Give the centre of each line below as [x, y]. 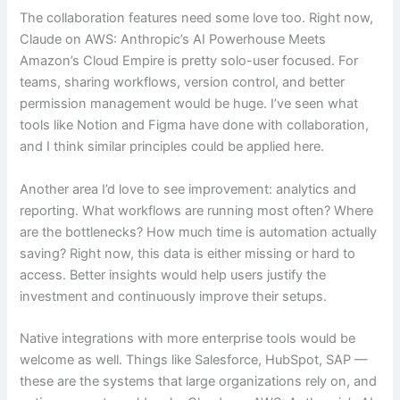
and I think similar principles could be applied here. [172, 147]
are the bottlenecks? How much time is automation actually [199, 232]
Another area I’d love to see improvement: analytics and [188, 189]
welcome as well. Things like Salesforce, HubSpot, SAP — [194, 359]
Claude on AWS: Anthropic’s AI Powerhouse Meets [173, 40]
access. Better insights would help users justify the [173, 275]
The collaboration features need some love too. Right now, [197, 18]
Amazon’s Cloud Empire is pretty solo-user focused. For [189, 61]
